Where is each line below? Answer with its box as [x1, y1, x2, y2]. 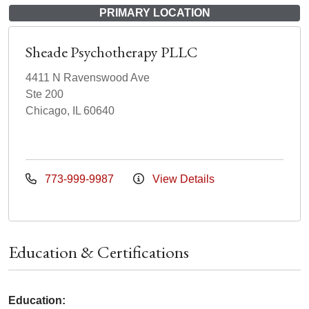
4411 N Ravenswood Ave [26, 72, 150, 84]
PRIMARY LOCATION [99, 7, 210, 19]
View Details [150, 173, 215, 186]
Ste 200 [26, 88, 63, 101]
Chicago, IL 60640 [26, 105, 114, 117]
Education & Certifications [8, 241, 189, 263]
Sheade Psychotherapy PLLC [26, 42, 197, 63]
